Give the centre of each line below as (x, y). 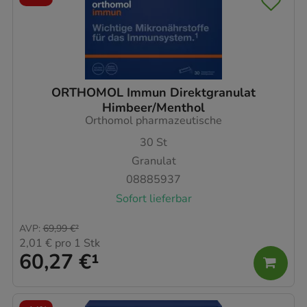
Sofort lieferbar (153, 198)
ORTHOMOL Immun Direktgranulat (153, 93)
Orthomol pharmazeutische (153, 121)
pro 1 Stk (76, 244)
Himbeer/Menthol (153, 108)
